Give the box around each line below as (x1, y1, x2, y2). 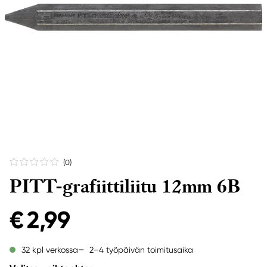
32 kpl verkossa (21, 245, 78, 254)
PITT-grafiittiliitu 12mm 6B (10, 175, 240, 198)
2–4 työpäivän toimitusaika (89, 244, 193, 254)
